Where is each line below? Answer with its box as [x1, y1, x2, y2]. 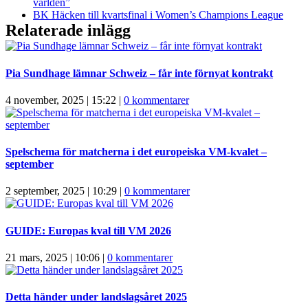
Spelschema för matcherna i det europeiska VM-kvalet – [5, 146, 267, 158]
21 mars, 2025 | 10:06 [5, 251, 100, 263]
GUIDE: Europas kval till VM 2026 [5, 224, 171, 236]
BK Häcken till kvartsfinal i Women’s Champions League [33, 9, 283, 21]
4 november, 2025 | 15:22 [5, 93, 116, 106]
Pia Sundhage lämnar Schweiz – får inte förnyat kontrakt [5, 67, 273, 79]
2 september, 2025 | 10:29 [5, 185, 117, 197]
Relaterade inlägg [5, 21, 131, 40]
